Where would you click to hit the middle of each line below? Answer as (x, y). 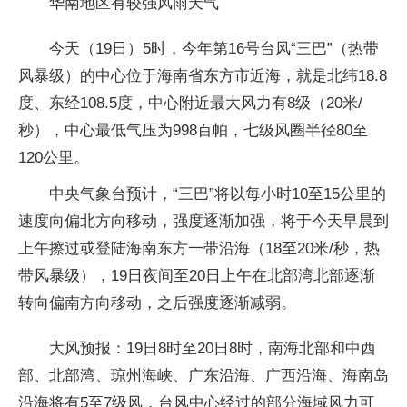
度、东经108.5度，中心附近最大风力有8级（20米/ (190, 103)
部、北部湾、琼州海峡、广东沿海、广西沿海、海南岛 (203, 375)
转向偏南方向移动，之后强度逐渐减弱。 (157, 303)
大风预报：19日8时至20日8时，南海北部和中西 (213, 348)
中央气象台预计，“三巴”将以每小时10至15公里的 (218, 194)
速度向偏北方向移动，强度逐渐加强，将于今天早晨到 (203, 221)
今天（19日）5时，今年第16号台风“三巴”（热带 (214, 48)
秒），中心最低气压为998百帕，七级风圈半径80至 (193, 130)
